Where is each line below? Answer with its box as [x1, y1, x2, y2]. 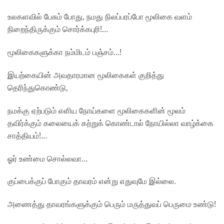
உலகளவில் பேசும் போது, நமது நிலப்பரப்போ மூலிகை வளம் [7, 11, 192, 22]
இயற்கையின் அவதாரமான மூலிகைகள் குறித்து [7, 69, 164, 80]
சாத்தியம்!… [7, 129, 47, 141]
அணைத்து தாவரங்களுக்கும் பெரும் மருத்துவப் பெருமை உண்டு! [7, 198, 216, 210]
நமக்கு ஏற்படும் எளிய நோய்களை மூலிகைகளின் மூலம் [7, 104, 185, 116]
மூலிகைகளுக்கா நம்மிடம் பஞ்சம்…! [7, 46, 121, 58]
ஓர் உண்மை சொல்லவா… [7, 152, 87, 164]
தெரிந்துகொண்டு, [7, 81, 68, 93]
